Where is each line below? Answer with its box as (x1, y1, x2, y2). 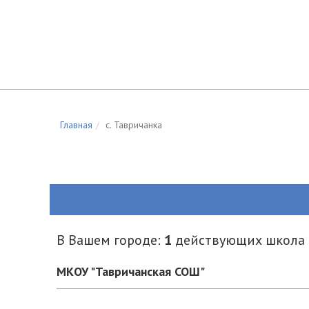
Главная (60, 119, 92, 131)
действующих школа (172, 231, 305, 249)
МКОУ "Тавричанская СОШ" (57, 263, 205, 279)
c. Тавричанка (106, 119, 162, 131)
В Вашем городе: (57, 231, 164, 249)
